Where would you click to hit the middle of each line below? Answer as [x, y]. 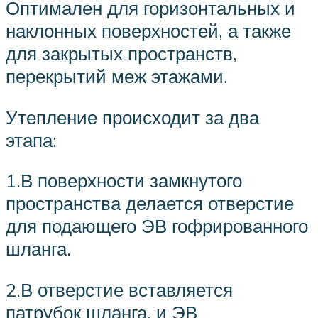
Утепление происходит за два [132, 117]
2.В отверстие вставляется [119, 290]
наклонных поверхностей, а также [148, 31]
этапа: [31, 139]
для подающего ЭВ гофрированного [157, 226]
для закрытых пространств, [121, 54]
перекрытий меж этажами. [117, 76]
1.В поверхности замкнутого [124, 181]
